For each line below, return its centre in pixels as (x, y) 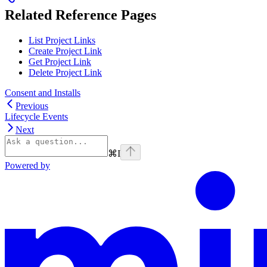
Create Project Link (65, 51)
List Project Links (62, 41)
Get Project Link (60, 62)
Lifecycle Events (36, 117)
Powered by (27, 166)
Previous (32, 106)
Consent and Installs (43, 93)
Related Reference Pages (80, 15)
